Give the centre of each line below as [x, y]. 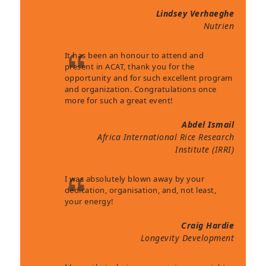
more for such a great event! [119, 101]
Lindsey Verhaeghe [195, 14]
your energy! [89, 202]
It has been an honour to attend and [134, 56]
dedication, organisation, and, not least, [140, 190]
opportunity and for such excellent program [148, 78]
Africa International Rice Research [166, 137]
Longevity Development [187, 238]
